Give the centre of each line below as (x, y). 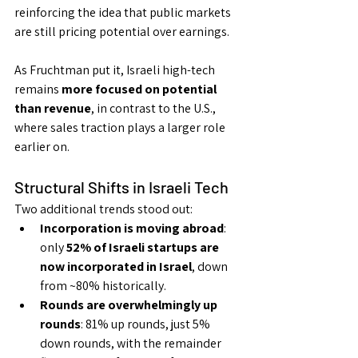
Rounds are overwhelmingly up (130, 305)
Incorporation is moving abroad (132, 229)
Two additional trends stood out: (103, 209)
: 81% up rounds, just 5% (147, 324)
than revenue (53, 109)
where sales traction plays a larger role (121, 128)
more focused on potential (140, 89)
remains (38, 89)
